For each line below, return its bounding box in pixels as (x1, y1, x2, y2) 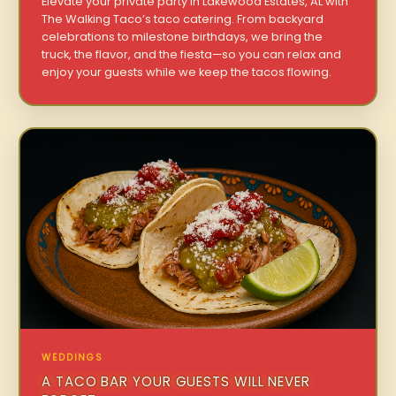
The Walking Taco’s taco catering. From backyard (42, 11, 324, 27)
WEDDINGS (42, 350, 103, 364)
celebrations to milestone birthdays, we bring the (42, 29, 324, 45)
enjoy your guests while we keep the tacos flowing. (42, 65, 332, 80)
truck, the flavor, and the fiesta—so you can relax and (42, 47, 342, 63)
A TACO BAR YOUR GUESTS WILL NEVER (42, 371, 310, 391)
